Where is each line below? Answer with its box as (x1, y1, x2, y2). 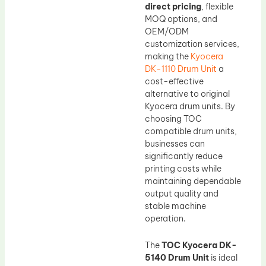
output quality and (145, 188, 218, 199)
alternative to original (145, 88, 230, 99)
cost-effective (145, 75, 204, 87)
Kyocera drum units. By (145, 100, 235, 112)
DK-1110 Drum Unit (145, 63, 217, 74)
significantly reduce (145, 150, 223, 161)
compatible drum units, (145, 125, 237, 137)
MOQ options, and (145, 13, 217, 24)
